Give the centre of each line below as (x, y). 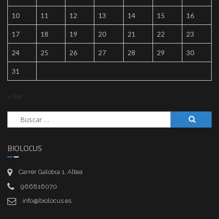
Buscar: (19, 116)
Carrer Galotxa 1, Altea (51, 172)
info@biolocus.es (47, 201)
